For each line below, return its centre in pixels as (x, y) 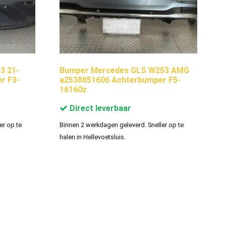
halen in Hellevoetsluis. (92, 137)
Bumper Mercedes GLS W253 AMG (124, 70)
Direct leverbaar (99, 108)
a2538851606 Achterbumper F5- (120, 80)
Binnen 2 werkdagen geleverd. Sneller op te (121, 125)
